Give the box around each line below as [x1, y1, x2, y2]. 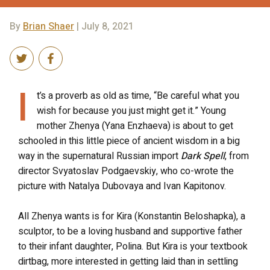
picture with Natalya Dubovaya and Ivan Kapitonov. [18, 178, 226, 193]
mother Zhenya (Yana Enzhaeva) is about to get [37, 118, 233, 133]
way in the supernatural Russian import [18, 148, 181, 163]
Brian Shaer [23, 19, 74, 34]
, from [225, 148, 249, 163]
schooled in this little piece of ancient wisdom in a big [18, 133, 240, 148]
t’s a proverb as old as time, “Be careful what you [37, 88, 239, 103]
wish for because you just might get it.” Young [37, 103, 226, 118]
